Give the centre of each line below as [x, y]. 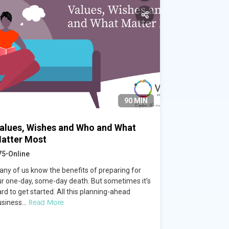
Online [19, 154]
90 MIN [136, 100]
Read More [47, 202]
